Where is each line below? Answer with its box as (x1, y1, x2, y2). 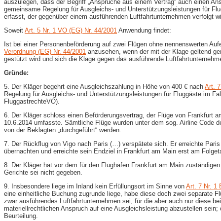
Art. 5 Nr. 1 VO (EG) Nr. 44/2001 (25, 26, 117, 34)
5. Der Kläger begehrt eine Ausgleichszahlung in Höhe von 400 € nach (4, 82, 205, 90)
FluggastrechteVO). (4, 97, 60, 105)
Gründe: (4, 69, 29, 76)
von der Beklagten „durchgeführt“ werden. (4, 126, 121, 134)
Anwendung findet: (117, 26, 171, 34)
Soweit (4, 26, 25, 34)
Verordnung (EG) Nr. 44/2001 (4, 47, 86, 55)
